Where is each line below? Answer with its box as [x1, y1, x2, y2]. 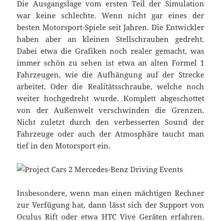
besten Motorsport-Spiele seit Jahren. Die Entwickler [17, 22, 204, 33]
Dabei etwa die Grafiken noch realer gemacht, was [17, 46, 204, 56]
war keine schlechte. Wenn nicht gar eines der [17, 10, 204, 21]
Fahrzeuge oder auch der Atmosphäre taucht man [17, 129, 204, 139]
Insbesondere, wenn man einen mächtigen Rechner [17, 188, 204, 198]
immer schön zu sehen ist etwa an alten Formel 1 [17, 58, 204, 68]
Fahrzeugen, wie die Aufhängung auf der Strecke [17, 70, 204, 80]
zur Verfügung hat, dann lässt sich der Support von [17, 200, 204, 210]
